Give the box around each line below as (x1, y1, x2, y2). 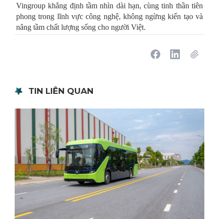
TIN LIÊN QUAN (28, 86, 93, 96)
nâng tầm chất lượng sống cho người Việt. (16, 23, 146, 32)
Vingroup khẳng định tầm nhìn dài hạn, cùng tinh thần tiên (16, 1, 203, 10)
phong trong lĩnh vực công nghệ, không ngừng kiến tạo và (16, 12, 203, 21)
